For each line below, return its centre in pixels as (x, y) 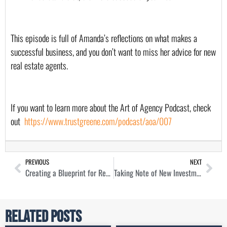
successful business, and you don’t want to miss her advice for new (113, 52)
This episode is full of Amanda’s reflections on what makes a (104, 38)
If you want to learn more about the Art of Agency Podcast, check (111, 107)
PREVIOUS (37, 162)
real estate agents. (39, 66)
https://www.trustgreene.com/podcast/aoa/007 (98, 121)
